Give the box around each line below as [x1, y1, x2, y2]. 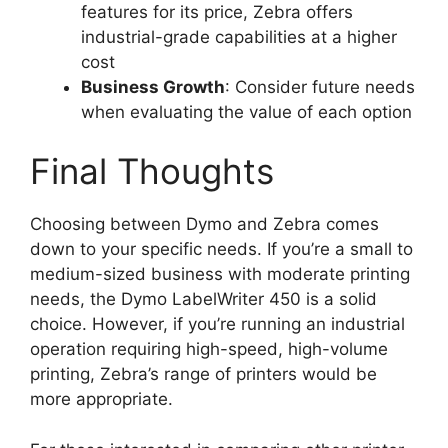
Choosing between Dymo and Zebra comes [30, 214, 379, 235]
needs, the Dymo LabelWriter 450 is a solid [30, 289, 377, 310]
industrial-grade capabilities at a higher [81, 26, 397, 47]
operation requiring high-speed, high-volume [30, 339, 388, 360]
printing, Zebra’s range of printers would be [30, 364, 377, 385]
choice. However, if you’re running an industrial [30, 314, 405, 335]
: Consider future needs [225, 76, 415, 97]
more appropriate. [30, 389, 173, 410]
